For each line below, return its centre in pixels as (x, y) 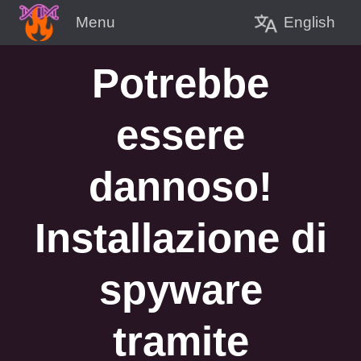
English (309, 22)
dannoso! (180, 187)
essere (180, 135)
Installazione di (180, 238)
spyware (180, 290)
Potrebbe (180, 83)
